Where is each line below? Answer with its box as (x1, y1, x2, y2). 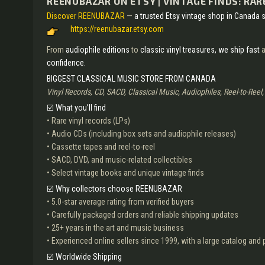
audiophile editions (66, 45, 130, 54)
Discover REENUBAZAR (47, 11, 125, 21)
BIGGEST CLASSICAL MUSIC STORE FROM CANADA (47, 74, 216, 83)
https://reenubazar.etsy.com (70, 24, 164, 34)
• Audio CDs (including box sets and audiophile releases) (47, 129, 236, 138)
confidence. (47, 58, 86, 67)
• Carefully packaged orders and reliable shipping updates (47, 210, 238, 219)
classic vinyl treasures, (138, 45, 216, 54)
